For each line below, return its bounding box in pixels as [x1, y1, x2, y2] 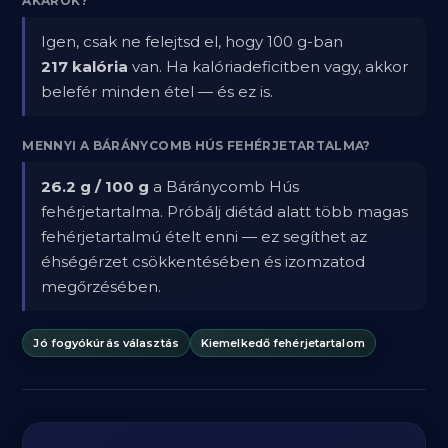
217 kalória [41, 57, 129, 76]
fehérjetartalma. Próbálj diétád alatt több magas [41, 202, 409, 221]
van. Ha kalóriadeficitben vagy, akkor [128, 57, 409, 76]
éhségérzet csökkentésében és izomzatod [41, 252, 366, 271]
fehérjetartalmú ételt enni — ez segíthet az [41, 227, 368, 246]
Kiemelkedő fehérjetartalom [200, 335, 365, 350]
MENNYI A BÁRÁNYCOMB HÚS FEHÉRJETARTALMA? [22, 138, 371, 153]
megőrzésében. [41, 277, 162, 296]
